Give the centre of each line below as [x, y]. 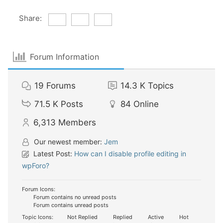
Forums [61, 85]
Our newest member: [68, 141]
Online [146, 104]
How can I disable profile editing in [130, 153]
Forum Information [65, 57]
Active [155, 217]
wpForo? [36, 165]
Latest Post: [53, 153]
